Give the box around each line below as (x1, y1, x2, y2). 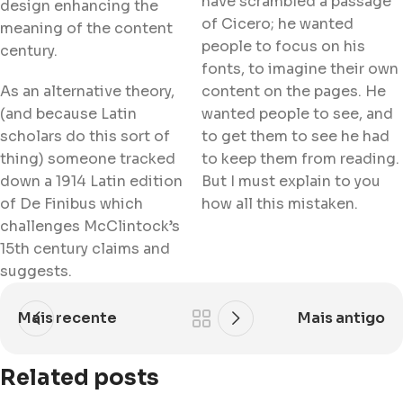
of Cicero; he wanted (201, 13, 354, 33)
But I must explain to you (201, 171, 381, 191)
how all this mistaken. (201, 193, 358, 213)
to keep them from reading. (201, 148, 399, 168)
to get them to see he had (201, 126, 390, 146)
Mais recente (18, 309, 117, 327)
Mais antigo (297, 309, 385, 327)
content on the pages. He (201, 81, 386, 101)
